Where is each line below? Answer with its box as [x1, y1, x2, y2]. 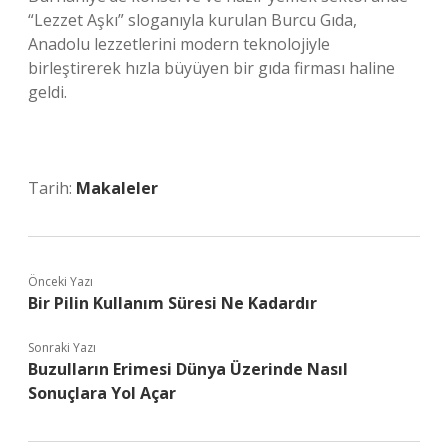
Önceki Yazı [28, 273, 93, 290]
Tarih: [28, 177, 76, 199]
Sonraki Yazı [28, 339, 96, 356]
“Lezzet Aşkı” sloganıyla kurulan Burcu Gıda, [28, 9, 357, 31]
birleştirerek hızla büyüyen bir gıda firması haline [28, 57, 395, 79]
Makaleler [76, 177, 158, 199]
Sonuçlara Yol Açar [28, 382, 176, 404]
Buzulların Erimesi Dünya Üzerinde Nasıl [28, 358, 348, 380]
